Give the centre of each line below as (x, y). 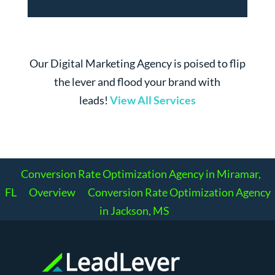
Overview (52, 192)
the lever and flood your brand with (137, 82)
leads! (93, 100)
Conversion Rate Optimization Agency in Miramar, (141, 174)
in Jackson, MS (134, 211)
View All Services (153, 100)
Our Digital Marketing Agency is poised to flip (137, 64)
